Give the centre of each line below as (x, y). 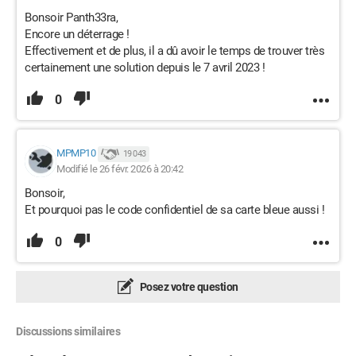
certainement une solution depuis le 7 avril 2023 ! (145, 68)
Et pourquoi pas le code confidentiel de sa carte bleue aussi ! (174, 210)
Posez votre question (188, 287)
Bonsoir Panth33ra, (71, 17)
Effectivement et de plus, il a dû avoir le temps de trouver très (174, 51)
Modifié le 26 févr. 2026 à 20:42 (120, 169)
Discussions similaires (68, 331)
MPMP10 (76, 153)
